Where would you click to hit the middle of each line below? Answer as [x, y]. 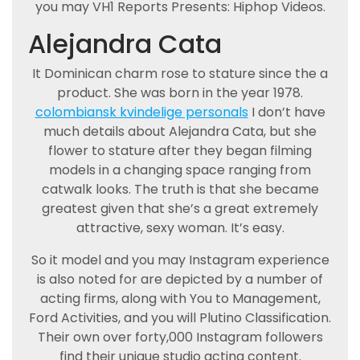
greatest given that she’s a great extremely [180, 209]
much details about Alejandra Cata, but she [180, 131]
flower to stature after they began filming [180, 151]
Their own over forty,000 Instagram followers [180, 337]
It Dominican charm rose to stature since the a [180, 74]
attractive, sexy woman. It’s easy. [180, 228]
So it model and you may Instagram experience [180, 260]
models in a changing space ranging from [180, 170]
